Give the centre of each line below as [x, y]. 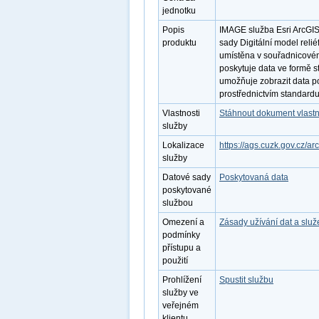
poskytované [187, 190]
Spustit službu [246, 280]
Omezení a [183, 222]
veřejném [181, 305]
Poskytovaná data [254, 177]
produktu [179, 43]
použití [175, 261]
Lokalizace [183, 145]
